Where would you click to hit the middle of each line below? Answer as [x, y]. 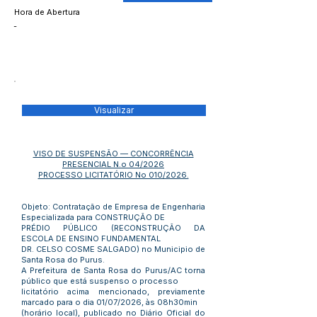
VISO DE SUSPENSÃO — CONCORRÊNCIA [113, 154]
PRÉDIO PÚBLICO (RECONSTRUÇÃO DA [113, 228]
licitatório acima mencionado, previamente [113, 292]
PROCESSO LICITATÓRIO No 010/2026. [113, 175]
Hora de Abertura [47, 12]
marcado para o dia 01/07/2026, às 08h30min [109, 302]
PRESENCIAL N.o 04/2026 [113, 164]
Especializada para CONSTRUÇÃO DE [93, 217]
